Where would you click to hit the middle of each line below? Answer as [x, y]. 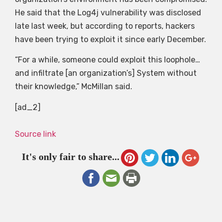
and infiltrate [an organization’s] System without [106, 73]
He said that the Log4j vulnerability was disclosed [108, 12]
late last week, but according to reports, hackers [105, 26]
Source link [35, 134]
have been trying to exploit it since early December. [111, 39]
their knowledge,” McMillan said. [74, 87]
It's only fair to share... [70, 157]
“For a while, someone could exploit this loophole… [108, 60]
